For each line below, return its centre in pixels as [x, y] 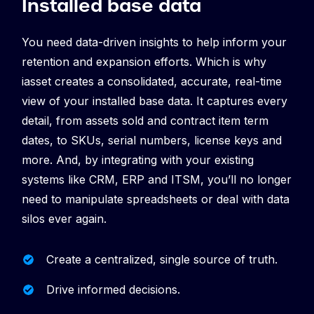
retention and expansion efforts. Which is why [144, 61]
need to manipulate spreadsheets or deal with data [156, 199]
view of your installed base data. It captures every [155, 101]
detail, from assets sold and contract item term [145, 120]
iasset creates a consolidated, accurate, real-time [152, 81]
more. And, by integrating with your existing [138, 159]
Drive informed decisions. [113, 289]
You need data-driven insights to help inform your [154, 42]
